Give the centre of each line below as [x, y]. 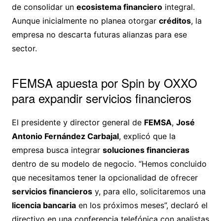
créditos [175, 21]
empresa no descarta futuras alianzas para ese [99, 35]
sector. [24, 49]
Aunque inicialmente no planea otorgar [85, 21]
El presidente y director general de [78, 123]
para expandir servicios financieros [101, 98]
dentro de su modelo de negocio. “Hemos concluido [109, 164]
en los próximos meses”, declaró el [142, 205]
